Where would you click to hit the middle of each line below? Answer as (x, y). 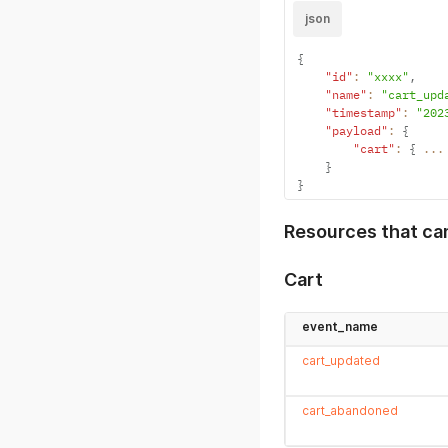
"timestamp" (363, 112)
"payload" (356, 130)
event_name (340, 326)
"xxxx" (388, 76)
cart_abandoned (350, 410)
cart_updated (341, 360)
